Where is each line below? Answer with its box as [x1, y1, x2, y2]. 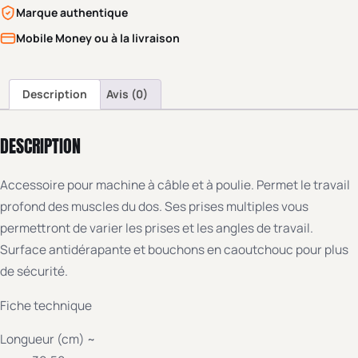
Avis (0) [106, 86, 148, 102]
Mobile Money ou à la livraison [16, 30, 180, 46]
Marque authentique [16, 5, 128, 21]
